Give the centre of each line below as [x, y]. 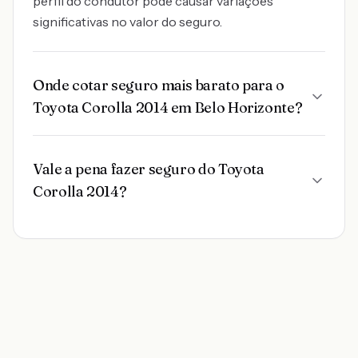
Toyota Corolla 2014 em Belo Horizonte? [168, 107]
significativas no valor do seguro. [127, 22]
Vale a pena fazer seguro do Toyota [149, 169]
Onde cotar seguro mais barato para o [159, 85]
